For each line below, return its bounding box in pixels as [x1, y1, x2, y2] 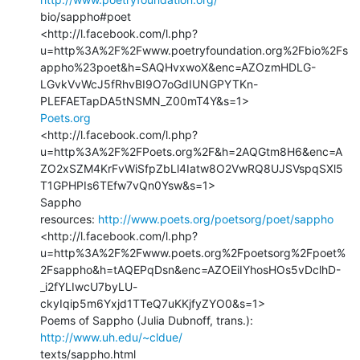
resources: [40, 211, 98, 226]
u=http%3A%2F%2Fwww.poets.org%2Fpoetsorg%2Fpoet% [40, 245, 346, 260]
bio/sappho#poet [40, 9, 131, 23]
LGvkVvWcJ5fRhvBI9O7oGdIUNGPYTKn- [40, 76, 258, 91]
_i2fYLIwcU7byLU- [40, 279, 137, 293]
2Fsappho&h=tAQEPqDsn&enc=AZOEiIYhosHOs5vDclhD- [40, 262, 341, 276]
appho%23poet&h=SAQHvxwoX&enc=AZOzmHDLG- [40, 59, 316, 74]
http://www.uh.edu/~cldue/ [40, 329, 182, 344]
